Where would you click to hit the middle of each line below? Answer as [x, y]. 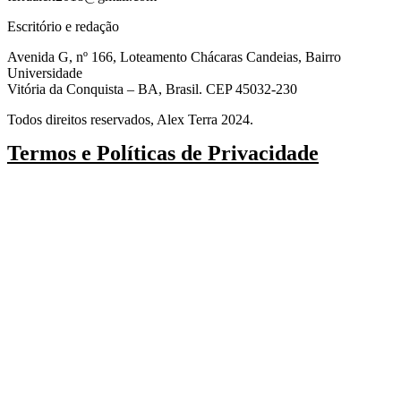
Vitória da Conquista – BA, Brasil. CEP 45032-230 [152, 90]
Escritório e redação [63, 27]
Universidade [45, 73]
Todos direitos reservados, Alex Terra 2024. [130, 120]
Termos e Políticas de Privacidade [163, 154]
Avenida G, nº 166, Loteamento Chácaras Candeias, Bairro [174, 57]
